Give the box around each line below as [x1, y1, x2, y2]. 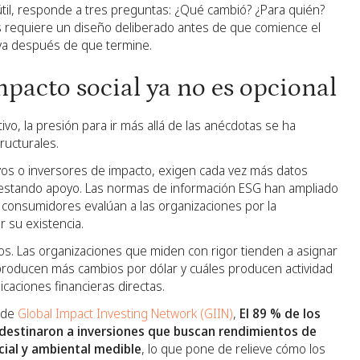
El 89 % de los [239, 305, 321, 322]
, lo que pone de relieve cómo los [141, 340, 325, 358]
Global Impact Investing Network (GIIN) [18, 305, 233, 322]
